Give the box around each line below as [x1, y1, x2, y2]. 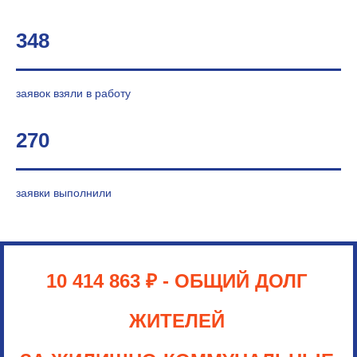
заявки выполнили [16, 186, 112, 199]
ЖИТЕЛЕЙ [128, 310, 225, 331]
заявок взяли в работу [16, 87, 131, 100]
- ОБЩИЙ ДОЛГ [162, 270, 308, 292]
